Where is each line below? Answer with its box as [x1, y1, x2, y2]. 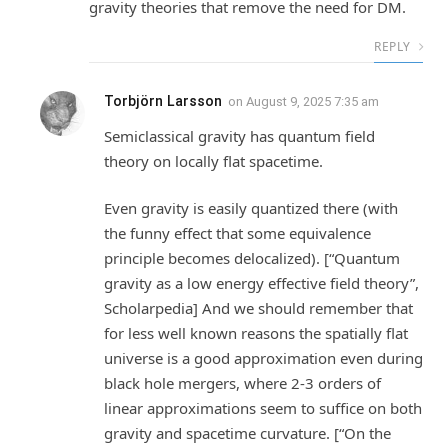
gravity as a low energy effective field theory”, [104, 273, 419, 294]
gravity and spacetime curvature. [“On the [104, 423, 391, 444]
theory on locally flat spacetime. [104, 150, 323, 171]
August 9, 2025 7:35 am [246, 93, 379, 109]
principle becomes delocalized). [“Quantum [104, 248, 400, 269]
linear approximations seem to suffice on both [104, 398, 422, 419]
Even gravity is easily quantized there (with [104, 198, 398, 219]
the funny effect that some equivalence [104, 223, 371, 244]
